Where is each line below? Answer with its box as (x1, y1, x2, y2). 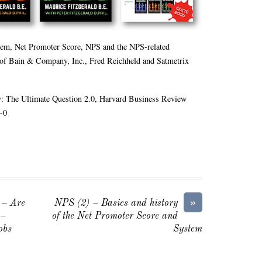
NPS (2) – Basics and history (54, 199, 178, 209)
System (173, 225, 202, 235)
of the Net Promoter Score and (51, 212, 178, 222)
